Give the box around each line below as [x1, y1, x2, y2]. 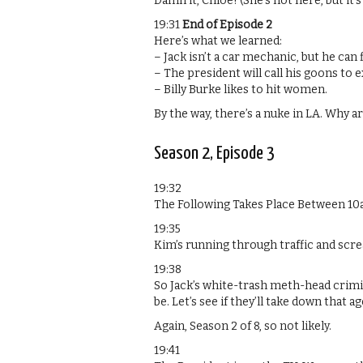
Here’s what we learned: [154, 33, 282, 48]
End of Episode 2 [182, 17, 272, 32]
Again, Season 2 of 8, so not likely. [154, 318, 331, 333]
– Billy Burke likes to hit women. [154, 82, 327, 96]
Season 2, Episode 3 [154, 143, 275, 163]
